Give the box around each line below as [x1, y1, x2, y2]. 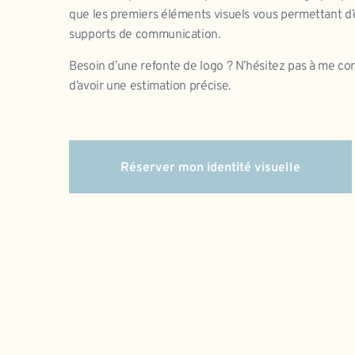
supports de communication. [69, 27, 220, 44]
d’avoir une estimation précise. [69, 78, 231, 94]
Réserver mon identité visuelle [120, 160, 300, 177]
